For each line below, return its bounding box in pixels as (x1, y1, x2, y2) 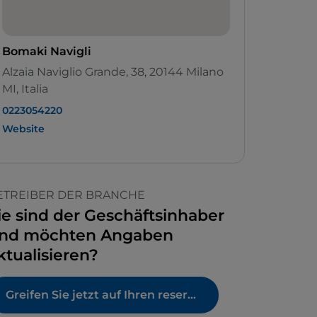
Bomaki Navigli (2, 45, 91, 59)
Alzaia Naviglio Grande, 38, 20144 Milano (2, 65, 224, 79)
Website (2, 122, 45, 136)
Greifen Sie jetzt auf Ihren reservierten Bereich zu (188, 288, 196, 302)
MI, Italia (2, 82, 48, 96)
